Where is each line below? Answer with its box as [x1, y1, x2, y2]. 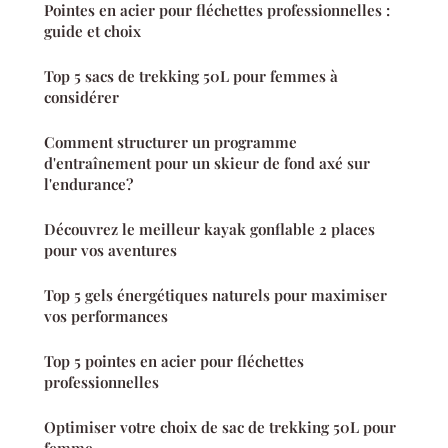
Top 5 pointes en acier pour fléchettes [44, 350, 304, 371]
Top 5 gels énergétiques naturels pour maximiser [44, 284, 387, 305]
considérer [44, 86, 119, 107]
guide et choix [44, 20, 141, 41]
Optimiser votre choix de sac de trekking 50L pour [44, 416, 396, 437]
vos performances [44, 305, 168, 326]
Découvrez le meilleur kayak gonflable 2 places [44, 218, 375, 239]
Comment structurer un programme [44, 131, 297, 152]
